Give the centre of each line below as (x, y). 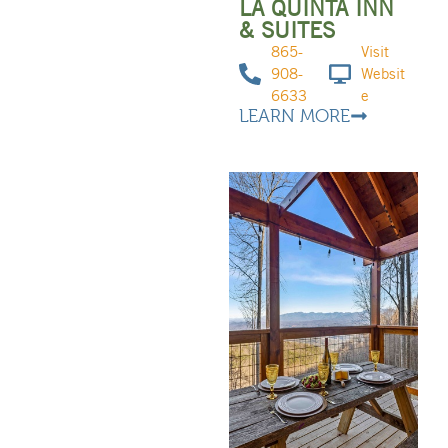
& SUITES (286, 30)
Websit (383, 74)
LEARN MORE (294, 116)
